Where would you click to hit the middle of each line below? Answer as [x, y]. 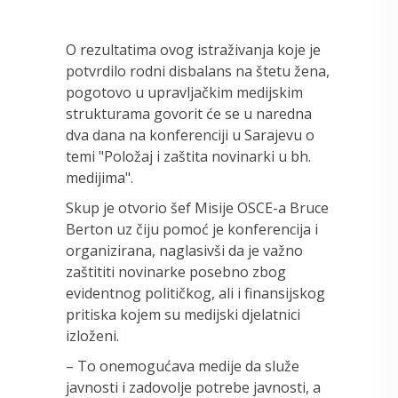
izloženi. [92, 335]
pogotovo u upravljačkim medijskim [184, 92]
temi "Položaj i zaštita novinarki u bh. [188, 156]
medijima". [99, 177]
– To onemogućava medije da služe [183, 366]
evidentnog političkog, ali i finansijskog [195, 293]
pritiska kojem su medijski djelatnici [183, 314]
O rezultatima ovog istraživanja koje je [193, 49]
